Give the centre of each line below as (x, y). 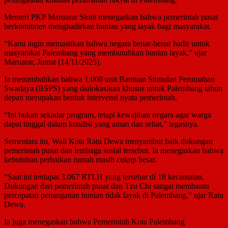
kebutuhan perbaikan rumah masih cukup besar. (80, 160)
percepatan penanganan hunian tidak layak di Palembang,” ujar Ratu (114, 195)
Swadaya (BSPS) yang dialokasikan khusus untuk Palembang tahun (113, 89)
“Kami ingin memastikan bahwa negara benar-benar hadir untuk (107, 44)
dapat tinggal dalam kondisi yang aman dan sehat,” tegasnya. (102, 124)
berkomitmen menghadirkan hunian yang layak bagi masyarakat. (108, 26)
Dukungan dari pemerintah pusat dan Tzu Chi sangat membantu (107, 186)
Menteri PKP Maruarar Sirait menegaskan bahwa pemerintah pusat (111, 17)
